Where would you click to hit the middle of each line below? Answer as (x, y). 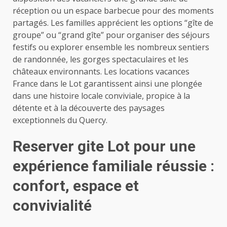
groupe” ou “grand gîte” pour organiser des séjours (111, 35)
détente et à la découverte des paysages (89, 108)
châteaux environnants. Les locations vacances (101, 72)
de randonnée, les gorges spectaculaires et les (101, 60)
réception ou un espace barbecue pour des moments (113, 11)
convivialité (52, 206)
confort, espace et (76, 186)
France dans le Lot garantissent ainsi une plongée (107, 84)
